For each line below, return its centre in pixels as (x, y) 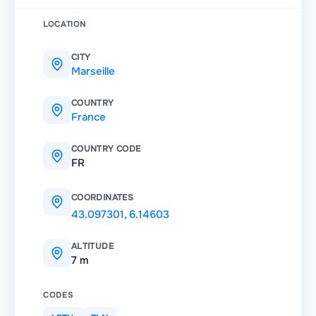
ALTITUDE (92, 246)
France (89, 117)
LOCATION (65, 24)
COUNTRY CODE (106, 149)
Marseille (93, 71)
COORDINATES (102, 197)
